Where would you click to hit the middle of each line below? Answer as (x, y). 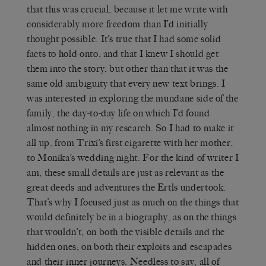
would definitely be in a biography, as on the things (132, 217)
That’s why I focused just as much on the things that (133, 202)
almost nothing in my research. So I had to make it (131, 128)
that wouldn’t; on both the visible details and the (126, 232)
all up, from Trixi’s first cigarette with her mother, (130, 142)
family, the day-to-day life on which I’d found (118, 113)
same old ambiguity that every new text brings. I (126, 83)
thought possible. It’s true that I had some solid (124, 39)
